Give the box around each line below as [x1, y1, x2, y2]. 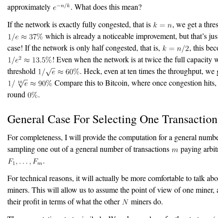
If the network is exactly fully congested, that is [7, 19, 153, 30]
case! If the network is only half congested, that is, [7, 42, 162, 53]
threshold [7, 66, 37, 76]
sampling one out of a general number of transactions [7, 144, 171, 154]
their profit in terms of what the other [7, 196, 122, 207]
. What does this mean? [70, 1, 142, 12]
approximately [7, 1, 53, 12]
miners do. [129, 196, 163, 207]
